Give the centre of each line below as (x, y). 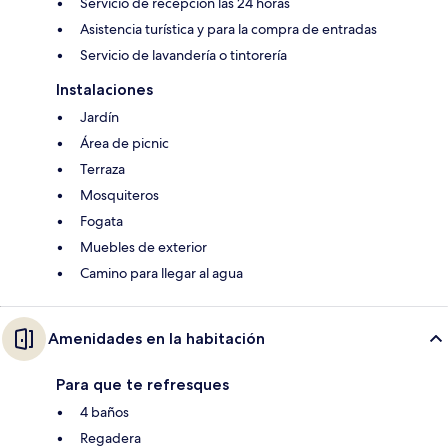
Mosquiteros (119, 195)
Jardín (99, 117)
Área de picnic (124, 143)
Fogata (101, 221)
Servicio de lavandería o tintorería (183, 55)
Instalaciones (104, 90)
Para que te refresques (142, 385)
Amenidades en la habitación (156, 339)
